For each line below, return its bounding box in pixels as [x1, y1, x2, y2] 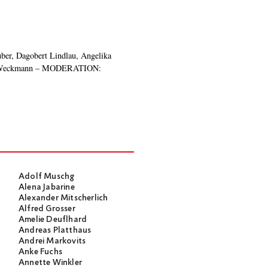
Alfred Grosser [19, 203, 75, 215]
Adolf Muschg [19, 171, 75, 182]
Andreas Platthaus [19, 225, 92, 236]
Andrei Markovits [19, 236, 86, 247]
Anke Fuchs [19, 246, 62, 258]
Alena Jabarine [19, 182, 75, 193]
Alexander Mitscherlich [19, 193, 108, 204]
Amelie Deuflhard [19, 214, 87, 226]
